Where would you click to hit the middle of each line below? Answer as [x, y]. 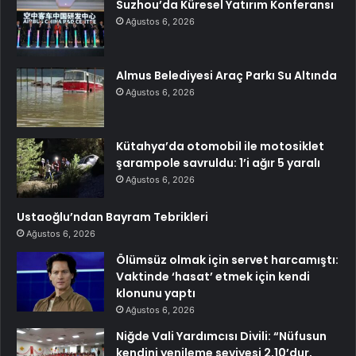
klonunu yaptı [156, 293]
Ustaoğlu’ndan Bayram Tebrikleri [112, 217]
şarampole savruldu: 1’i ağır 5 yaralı [218, 163]
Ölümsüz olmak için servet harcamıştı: [227, 259]
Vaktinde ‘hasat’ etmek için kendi [213, 276]
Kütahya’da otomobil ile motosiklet [220, 146]
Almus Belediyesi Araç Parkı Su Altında [226, 75]
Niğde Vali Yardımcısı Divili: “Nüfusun [221, 336]
